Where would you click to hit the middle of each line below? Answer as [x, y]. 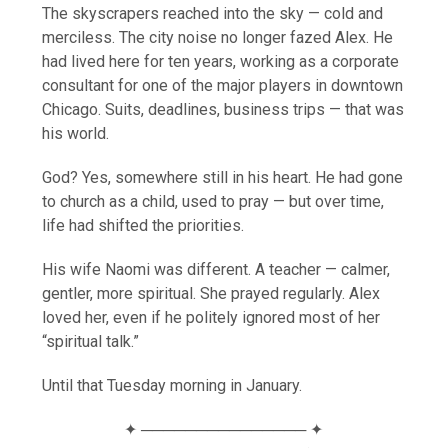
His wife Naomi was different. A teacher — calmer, [216, 269]
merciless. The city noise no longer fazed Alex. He [218, 37]
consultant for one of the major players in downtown [223, 85]
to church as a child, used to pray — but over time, [213, 201]
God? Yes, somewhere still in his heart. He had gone [223, 177]
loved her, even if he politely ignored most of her [211, 317]
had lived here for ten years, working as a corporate [221, 61]
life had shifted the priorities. [143, 225]
